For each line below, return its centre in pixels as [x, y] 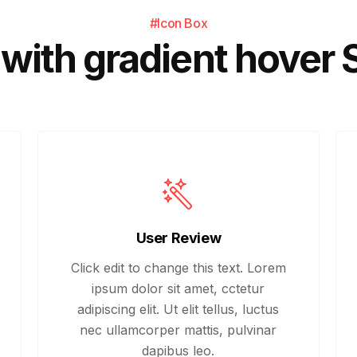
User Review [178, 238]
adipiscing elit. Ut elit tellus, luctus [178, 309]
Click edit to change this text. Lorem [178, 268]
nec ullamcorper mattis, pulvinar [178, 330]
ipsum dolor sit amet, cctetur [178, 288]
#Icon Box [178, 23]
